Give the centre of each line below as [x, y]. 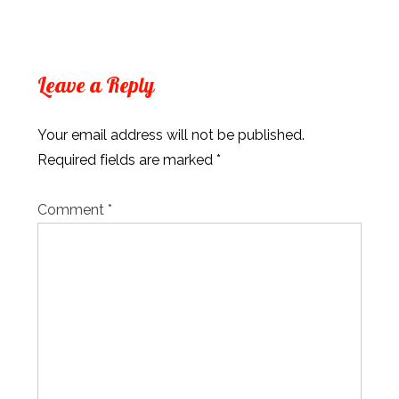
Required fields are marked [127, 160]
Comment [73, 210]
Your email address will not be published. [171, 135]
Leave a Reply [96, 85]
